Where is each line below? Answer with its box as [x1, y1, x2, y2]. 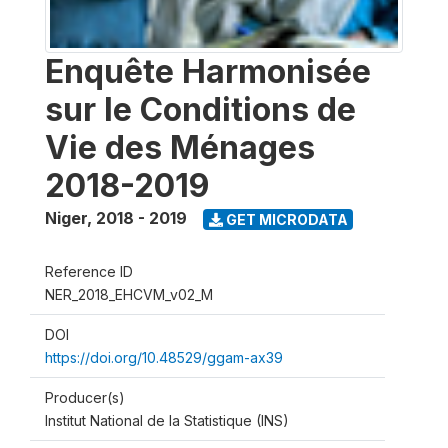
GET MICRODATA [222, 210, 348, 228]
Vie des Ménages [45, 128, 315, 167]
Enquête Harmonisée [45, 52, 371, 91]
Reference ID [45, 263, 133, 280]
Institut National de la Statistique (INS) [45, 412, 289, 429]
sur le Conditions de [45, 90, 356, 129]
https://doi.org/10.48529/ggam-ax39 [45, 349, 283, 366]
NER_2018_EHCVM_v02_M [45, 286, 213, 303]
